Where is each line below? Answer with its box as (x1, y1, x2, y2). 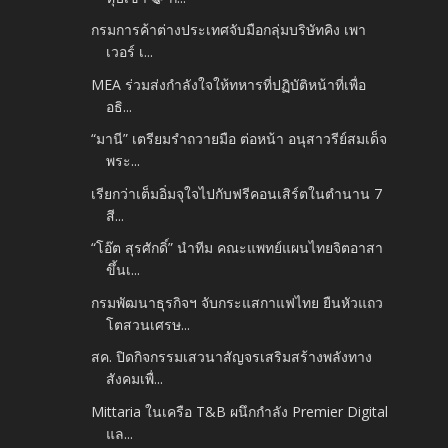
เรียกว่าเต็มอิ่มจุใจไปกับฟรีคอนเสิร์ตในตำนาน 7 (91, 183, 383, 203)
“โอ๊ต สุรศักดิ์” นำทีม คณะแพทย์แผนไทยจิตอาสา (91, 238, 384, 258)
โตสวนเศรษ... (106, 314, 191, 334)
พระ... (106, 151, 141, 171)
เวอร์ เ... (106, 42, 154, 62)
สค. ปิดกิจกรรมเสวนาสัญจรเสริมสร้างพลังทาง (91, 347, 373, 367)
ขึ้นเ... (106, 260, 141, 280)
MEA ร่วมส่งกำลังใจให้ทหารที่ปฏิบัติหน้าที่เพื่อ (91, 74, 367, 94)
